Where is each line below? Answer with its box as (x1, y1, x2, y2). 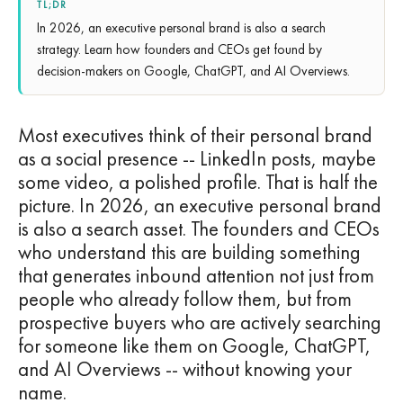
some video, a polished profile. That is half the (18, 168, 378, 195)
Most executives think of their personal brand (18, 121, 372, 148)
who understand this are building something (18, 238, 361, 265)
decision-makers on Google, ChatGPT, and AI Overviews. (37, 61, 350, 80)
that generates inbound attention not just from (18, 262, 374, 289)
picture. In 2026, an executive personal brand (18, 192, 381, 219)
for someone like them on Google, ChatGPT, (18, 332, 371, 359)
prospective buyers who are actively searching (18, 309, 381, 336)
